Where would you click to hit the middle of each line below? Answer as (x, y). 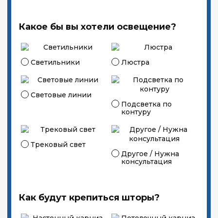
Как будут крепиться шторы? (89, 198)
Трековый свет (58, 145)
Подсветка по (146, 104)
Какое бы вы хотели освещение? (97, 27)
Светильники (55, 62)
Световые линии (61, 95)
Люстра (135, 62)
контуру (136, 112)
